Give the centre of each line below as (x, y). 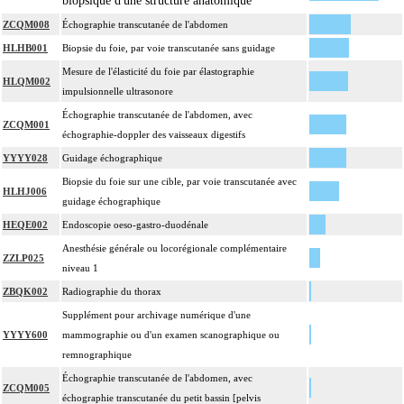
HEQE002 (25, 225)
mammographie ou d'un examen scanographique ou (171, 335)
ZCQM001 (26, 125)
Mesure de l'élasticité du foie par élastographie (158, 72)
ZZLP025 (23, 258)
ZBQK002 (25, 292)
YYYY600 (25, 335)
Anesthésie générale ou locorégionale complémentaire (174, 248)
